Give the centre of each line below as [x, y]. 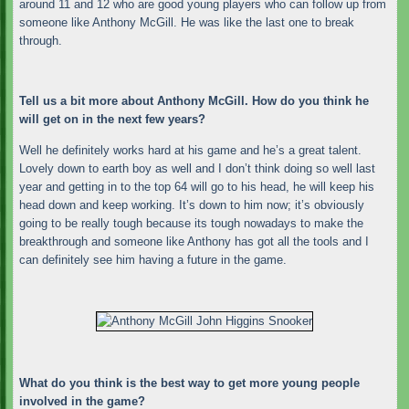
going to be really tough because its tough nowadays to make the [191, 223]
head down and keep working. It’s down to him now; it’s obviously [191, 204]
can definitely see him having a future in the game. [152, 259]
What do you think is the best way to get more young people [189, 383]
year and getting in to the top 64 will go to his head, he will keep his [196, 186]
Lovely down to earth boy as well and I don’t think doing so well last [197, 168]
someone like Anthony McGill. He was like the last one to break [186, 22]
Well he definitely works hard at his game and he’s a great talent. [190, 150]
